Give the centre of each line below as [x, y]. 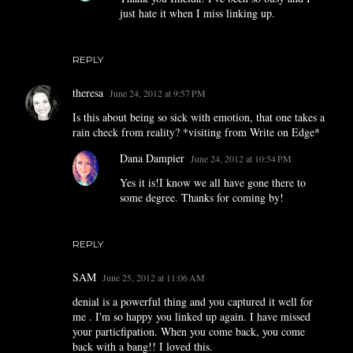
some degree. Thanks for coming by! [202, 197]
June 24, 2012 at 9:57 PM [158, 93]
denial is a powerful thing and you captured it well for [193, 301]
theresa [88, 93]
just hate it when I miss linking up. [197, 13]
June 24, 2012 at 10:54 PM [241, 158]
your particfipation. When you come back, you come [189, 331]
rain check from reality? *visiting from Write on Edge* [196, 132]
